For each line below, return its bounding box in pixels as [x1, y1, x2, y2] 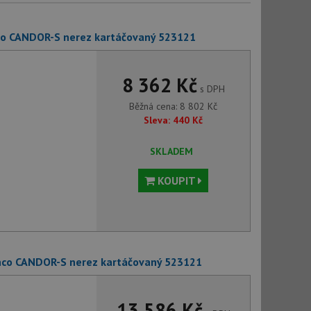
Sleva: [144, 114, 171, 126]
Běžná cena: [129, 100, 180, 112]
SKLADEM [149, 145, 193, 158]
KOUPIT [155, 174, 199, 187]
